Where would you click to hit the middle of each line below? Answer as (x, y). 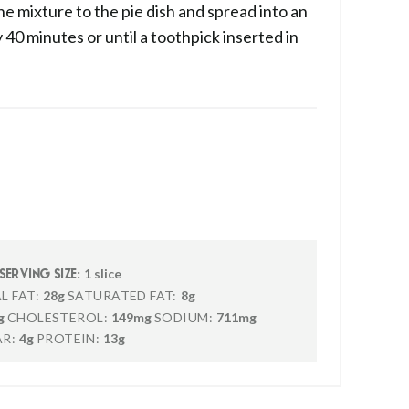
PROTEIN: (68, 338)
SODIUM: (183, 317)
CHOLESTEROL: (57, 317)
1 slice (101, 273)
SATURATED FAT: (122, 295)
